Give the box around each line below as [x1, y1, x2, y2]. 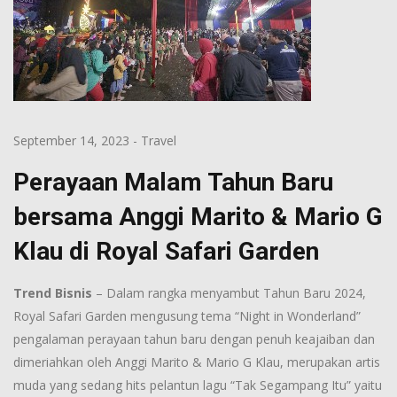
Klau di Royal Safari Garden [13, 237, 319, 267]
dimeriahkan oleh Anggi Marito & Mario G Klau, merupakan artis [13, 354, 380, 371]
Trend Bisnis [13, 284, 92, 302]
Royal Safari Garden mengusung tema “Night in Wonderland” [13, 307, 361, 325]
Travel [141, 132, 176, 150]
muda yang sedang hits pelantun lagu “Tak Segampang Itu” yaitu [13, 377, 382, 394]
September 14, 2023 [13, 132, 129, 150]
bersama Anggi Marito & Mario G [13, 202, 383, 232]
